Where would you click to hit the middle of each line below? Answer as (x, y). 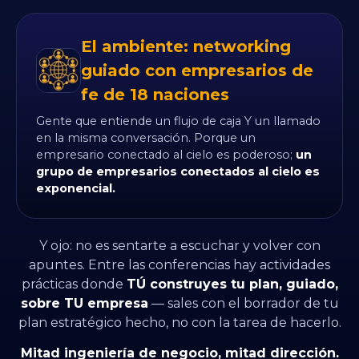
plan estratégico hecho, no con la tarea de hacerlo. (179, 323)
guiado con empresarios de (197, 71)
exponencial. (76, 189)
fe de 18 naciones (155, 95)
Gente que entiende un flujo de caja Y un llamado (178, 121)
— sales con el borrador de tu (243, 304)
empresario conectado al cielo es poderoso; (166, 155)
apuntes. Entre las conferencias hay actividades (179, 265)
